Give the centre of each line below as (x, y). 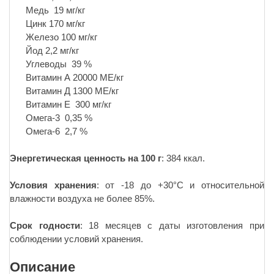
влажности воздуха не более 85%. (82, 199)
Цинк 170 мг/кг (55, 24)
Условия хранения (53, 185)
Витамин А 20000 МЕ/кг (75, 78)
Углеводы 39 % (57, 64)
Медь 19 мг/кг (55, 10)
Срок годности (45, 226)
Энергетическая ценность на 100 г (86, 158)
